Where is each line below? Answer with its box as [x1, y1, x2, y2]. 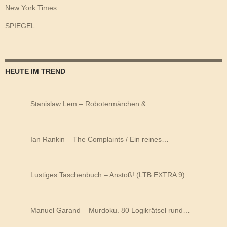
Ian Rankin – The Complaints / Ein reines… [30, 135, 169, 143]
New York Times [5, 3, 57, 12]
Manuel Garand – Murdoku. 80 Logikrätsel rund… [30, 206, 190, 214]
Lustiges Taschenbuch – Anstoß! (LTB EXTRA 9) [30, 170, 185, 179]
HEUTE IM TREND [5, 67, 65, 75]
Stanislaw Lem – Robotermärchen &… [30, 99, 153, 108]
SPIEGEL [5, 21, 35, 30]
